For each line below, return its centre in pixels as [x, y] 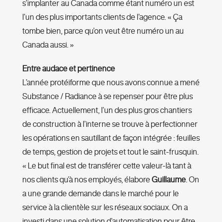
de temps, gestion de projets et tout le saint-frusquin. [110, 151]
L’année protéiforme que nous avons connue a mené [111, 82]
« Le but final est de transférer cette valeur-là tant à [107, 165]
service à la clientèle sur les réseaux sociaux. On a [105, 207]
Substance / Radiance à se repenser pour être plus [107, 96]
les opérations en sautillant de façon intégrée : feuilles [111, 138]
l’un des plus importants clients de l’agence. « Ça [102, 17]
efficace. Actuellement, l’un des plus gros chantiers [107, 110]
